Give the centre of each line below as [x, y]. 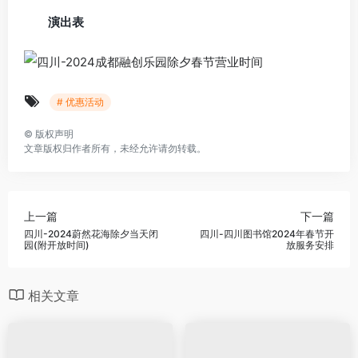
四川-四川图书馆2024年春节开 [267, 234]
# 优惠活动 [80, 102]
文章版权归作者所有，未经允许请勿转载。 [115, 149]
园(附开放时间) [57, 245]
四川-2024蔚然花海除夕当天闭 [91, 234]
